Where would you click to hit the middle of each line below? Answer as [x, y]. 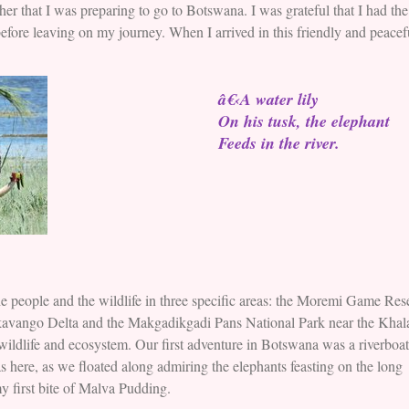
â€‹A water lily [268, 100]
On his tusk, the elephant [304, 121]
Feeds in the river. [279, 143]
